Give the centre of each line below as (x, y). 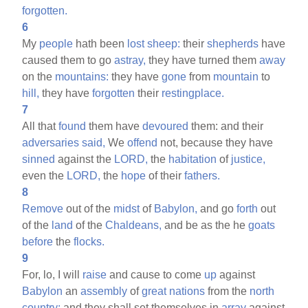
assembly (104, 291)
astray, (130, 60)
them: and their (226, 126)
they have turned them (203, 60)
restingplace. (193, 93)
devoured (166, 126)
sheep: (164, 43)
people (56, 43)
